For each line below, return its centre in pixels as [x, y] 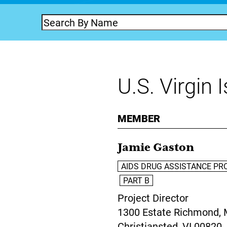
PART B [136, 180]
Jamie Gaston [156, 148]
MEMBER [139, 118]
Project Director [153, 198]
